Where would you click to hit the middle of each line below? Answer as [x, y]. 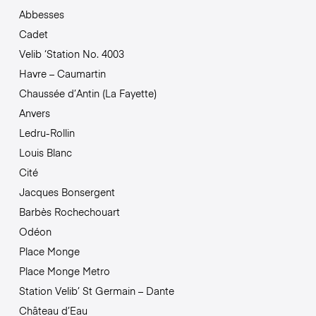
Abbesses [41, 14]
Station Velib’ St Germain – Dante [96, 291]
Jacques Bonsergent [67, 192]
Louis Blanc [45, 153]
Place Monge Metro [64, 271]
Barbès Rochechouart [69, 212]
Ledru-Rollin [47, 133]
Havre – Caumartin [62, 74]
